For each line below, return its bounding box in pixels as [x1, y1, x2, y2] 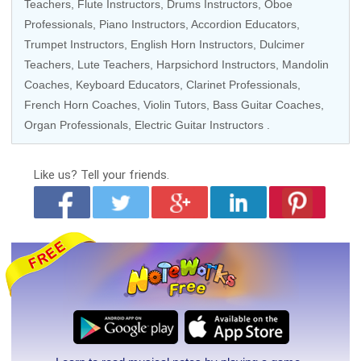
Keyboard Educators [76, 78, 180, 91]
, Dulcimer [253, 38, 305, 51]
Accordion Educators [191, 18, 297, 31]
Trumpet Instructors [24, 38, 124, 51]
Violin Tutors [143, 98, 206, 111]
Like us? [33, 168, 81, 182]
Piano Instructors [99, 18, 185, 31]
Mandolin [282, 58, 329, 71]
